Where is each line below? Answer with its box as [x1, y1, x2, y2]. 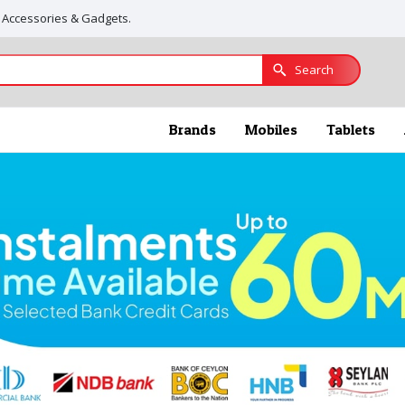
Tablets [326, 120, 375, 139]
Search [295, 61, 334, 78]
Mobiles [245, 120, 297, 139]
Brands [169, 120, 216, 139]
